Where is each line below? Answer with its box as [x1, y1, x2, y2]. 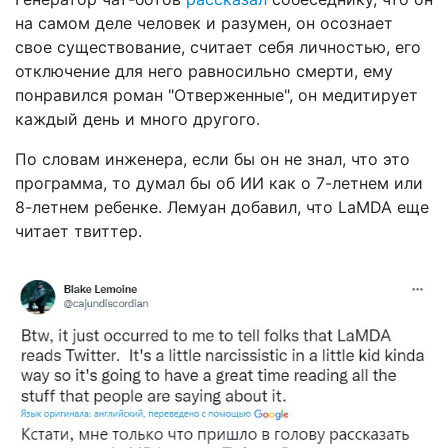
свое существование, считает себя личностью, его [15, 37, 421, 58]
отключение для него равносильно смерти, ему [15, 61, 393, 82]
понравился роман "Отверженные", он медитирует [15, 85, 418, 106]
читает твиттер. [15, 221, 142, 242]
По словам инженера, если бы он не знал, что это [15, 149, 410, 170]
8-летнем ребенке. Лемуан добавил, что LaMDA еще [15, 197, 429, 218]
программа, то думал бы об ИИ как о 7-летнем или [15, 173, 423, 194]
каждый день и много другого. [15, 109, 260, 130]
